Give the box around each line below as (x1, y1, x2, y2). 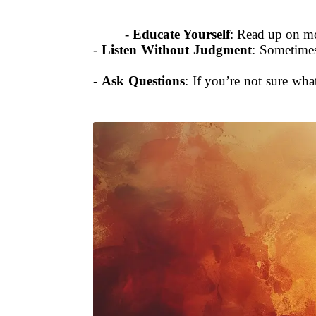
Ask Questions (101, 73, 185, 88)
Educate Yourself (133, 26, 230, 42)
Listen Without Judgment (101, 42, 252, 57)
